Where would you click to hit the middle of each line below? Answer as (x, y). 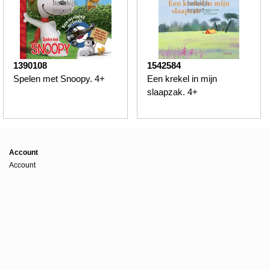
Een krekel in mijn (182, 78)
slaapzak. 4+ (172, 92)
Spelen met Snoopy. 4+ (59, 78)
